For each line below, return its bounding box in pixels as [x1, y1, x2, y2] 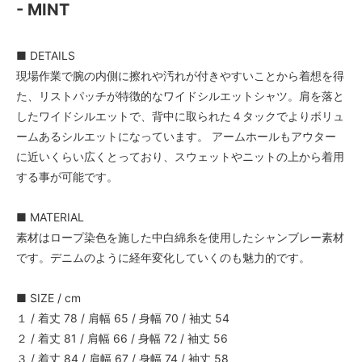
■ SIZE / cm [16, 290, 81, 305]
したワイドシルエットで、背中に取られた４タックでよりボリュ [16, 108, 344, 123]
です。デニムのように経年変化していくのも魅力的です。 [16, 250, 310, 264]
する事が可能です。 [16, 169, 118, 183]
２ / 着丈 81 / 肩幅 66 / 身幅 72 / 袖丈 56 [16, 330, 228, 345]
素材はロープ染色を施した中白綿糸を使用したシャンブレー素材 [16, 229, 344, 244]
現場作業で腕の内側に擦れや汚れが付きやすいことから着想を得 [16, 68, 344, 82]
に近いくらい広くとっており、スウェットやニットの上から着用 [16, 149, 344, 163]
